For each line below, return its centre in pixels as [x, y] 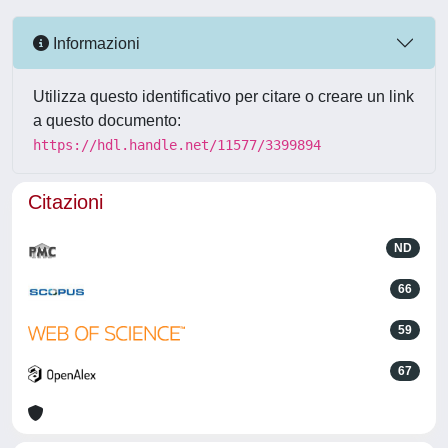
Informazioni [94, 43]
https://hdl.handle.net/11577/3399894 [177, 145]
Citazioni [65, 202]
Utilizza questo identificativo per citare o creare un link [223, 96]
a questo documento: [107, 120]
